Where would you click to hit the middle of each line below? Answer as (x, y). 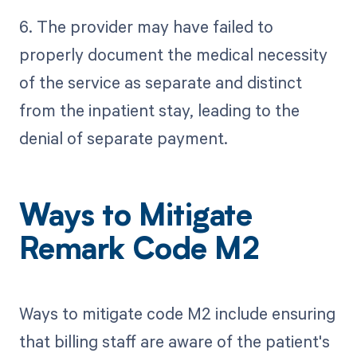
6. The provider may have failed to (146, 27)
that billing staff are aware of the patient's (174, 341)
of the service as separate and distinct (160, 82)
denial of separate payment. (123, 138)
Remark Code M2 (139, 252)
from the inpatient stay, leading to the (159, 110)
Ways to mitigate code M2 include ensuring (177, 313)
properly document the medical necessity (173, 55)
